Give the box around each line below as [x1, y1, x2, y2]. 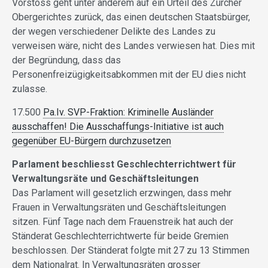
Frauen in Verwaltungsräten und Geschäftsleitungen [12, 201, 226, 213]
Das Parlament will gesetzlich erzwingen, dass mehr [12, 187, 232, 199]
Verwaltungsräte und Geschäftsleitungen [12, 172, 199, 184]
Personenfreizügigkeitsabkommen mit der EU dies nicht [12, 68, 246, 80]
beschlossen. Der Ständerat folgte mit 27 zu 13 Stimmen [12, 244, 249, 256]
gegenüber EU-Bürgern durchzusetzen [12, 135, 171, 147]
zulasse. [12, 83, 47, 95]
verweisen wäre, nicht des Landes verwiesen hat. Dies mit [12, 39, 255, 51]
